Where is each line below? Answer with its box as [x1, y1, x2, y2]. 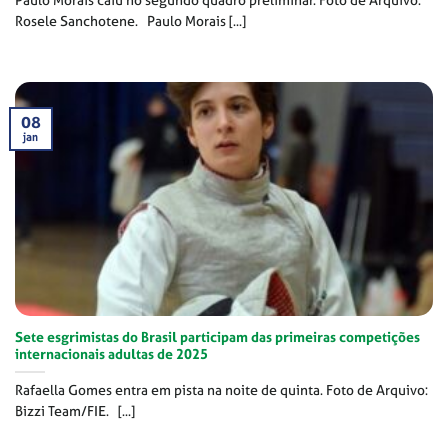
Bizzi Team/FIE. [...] [15, 401, 135, 420]
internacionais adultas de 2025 [15, 344, 208, 363]
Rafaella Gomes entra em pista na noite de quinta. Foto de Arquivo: [15, 380, 428, 399]
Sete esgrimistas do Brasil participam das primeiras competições [15, 327, 420, 346]
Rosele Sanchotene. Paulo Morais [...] [15, 11, 246, 30]
